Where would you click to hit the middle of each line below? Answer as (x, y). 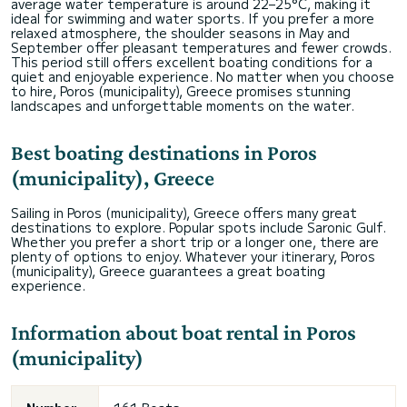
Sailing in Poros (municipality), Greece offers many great (184, 213)
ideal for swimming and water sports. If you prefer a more (193, 18)
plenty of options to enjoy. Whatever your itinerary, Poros (193, 256)
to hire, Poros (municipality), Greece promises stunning (181, 91)
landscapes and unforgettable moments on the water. (183, 105)
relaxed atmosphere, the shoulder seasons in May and (180, 33)
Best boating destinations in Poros (164, 152)
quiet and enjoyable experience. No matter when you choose (203, 76)
